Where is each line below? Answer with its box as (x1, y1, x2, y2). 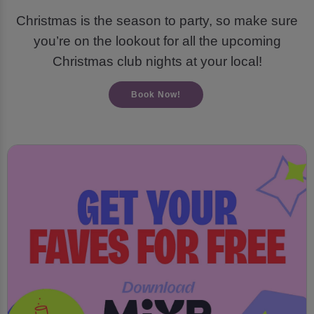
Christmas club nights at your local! (52, 53, 262, 69)
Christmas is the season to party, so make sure (16, 13, 298, 28)
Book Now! (130, 90, 181, 100)
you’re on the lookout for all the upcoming (33, 33, 281, 48)
